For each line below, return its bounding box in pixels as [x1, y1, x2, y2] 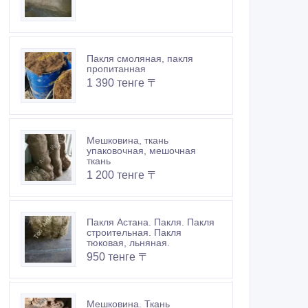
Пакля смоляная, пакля [87, 53, 193, 65]
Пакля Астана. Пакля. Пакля [87, 217, 214, 228]
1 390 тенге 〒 [87, 77, 158, 89]
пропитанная [87, 63, 146, 75]
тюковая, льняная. [87, 237, 170, 249]
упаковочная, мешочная [87, 145, 196, 157]
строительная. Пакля [87, 227, 181, 239]
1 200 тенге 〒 [87, 169, 158, 181]
